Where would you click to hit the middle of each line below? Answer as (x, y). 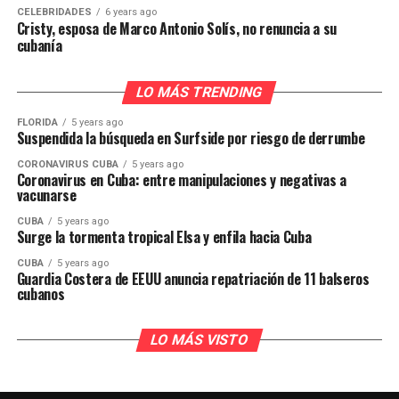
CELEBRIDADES (54, 12)
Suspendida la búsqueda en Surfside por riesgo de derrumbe (191, 138)
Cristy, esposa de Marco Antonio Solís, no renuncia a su (177, 28)
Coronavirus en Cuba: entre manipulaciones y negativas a (182, 179)
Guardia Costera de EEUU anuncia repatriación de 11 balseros (193, 278)
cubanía (39, 45)
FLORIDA (37, 122)
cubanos (41, 293)
